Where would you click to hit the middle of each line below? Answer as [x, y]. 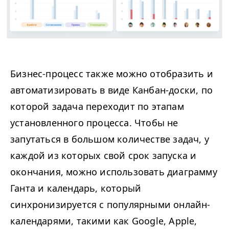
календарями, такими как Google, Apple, [104, 221]
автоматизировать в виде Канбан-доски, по [112, 90]
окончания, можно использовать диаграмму [114, 172]
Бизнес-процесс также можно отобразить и [112, 74]
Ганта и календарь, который [76, 188]
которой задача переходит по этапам [97, 107]
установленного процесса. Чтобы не [94, 123]
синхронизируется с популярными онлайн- [110, 205]
